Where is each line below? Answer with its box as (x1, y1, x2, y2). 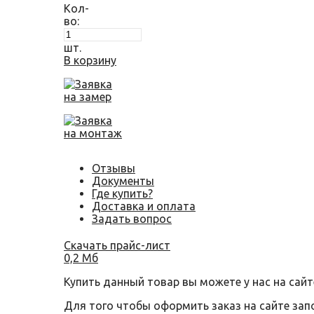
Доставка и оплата (92, 200, 196, 212)
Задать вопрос (92, 212, 172, 225)
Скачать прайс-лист (64, 239, 170, 252)
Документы (92, 175, 154, 187)
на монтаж (64, 127, 122, 139)
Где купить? (92, 187, 153, 200)
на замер (64, 90, 111, 103)
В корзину (64, 54, 116, 67)
